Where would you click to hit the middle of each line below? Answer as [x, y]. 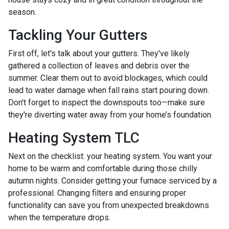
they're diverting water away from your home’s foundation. [110, 114]
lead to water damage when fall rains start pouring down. [109, 90]
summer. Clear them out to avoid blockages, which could [108, 78]
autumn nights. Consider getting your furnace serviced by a [112, 180]
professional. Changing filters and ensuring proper [97, 193]
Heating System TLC [74, 138]
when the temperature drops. [59, 217]
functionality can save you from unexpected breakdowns [109, 205]
